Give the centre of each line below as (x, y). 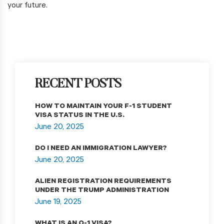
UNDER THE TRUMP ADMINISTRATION (102, 191)
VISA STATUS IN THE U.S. (80, 116)
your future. (27, 6)
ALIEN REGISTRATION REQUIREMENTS (103, 182)
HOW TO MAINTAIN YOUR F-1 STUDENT (103, 107)
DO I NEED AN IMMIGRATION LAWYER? (101, 149)
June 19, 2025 (58, 203)
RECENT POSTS (78, 85)
